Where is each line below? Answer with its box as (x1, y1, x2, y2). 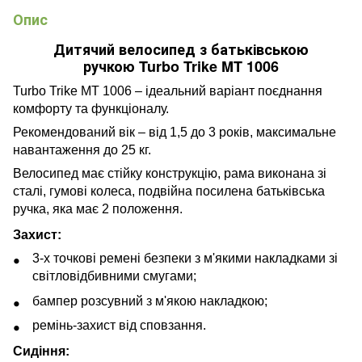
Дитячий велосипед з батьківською (53, 39, 309, 60)
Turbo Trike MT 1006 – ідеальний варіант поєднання (13, 84, 322, 99)
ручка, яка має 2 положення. (13, 202, 183, 217)
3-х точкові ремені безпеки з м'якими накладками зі (32, 251, 338, 266)
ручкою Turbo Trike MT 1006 (83, 56, 279, 77)
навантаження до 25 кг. (13, 143, 151, 158)
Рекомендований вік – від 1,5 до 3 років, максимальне (13, 125, 336, 140)
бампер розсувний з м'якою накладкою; (32, 293, 267, 308)
